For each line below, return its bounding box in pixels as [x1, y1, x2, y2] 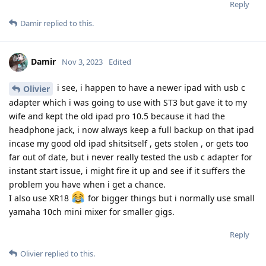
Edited [109, 56, 131, 68]
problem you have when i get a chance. [9, 179, 166, 191]
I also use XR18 [9, 192, 71, 204]
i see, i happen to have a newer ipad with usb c [55, 82, 245, 94]
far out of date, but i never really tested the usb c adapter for [9, 151, 252, 163]
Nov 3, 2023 [62, 56, 103, 68]
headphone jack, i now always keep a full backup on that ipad [9, 124, 254, 136]
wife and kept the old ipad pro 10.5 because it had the [9, 110, 225, 122]
